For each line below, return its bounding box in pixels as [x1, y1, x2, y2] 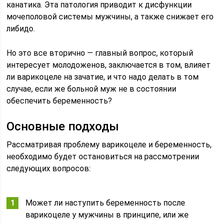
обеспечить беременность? [6, 96, 112, 106]
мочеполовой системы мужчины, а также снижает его [6, 12, 214, 21]
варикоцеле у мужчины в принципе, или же [25, 210, 189, 220]
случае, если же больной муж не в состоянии [6, 84, 177, 94]
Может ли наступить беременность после [25, 198, 186, 208]
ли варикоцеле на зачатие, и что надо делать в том [6, 72, 199, 82]
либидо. [6, 24, 35, 33]
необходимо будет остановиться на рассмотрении [6, 152, 200, 161]
